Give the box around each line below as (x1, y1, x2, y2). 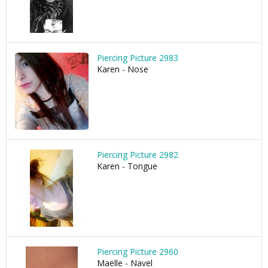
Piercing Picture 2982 (97, 149, 178, 160)
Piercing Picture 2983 (97, 52, 178, 63)
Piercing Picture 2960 (97, 246, 178, 257)
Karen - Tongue (97, 160, 157, 172)
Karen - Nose (97, 63, 148, 75)
